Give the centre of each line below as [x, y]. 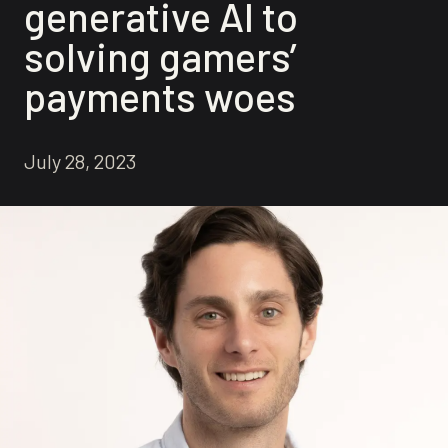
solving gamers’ [160, 56]
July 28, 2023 [80, 161]
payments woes [160, 96]
